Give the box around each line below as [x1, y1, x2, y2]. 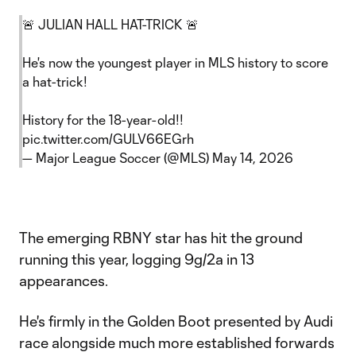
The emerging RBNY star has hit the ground [19, 229, 303, 246]
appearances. [19, 272, 111, 289]
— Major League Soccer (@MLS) [22, 150, 212, 165]
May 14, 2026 [212, 150, 293, 165]
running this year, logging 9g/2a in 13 [19, 250, 254, 268]
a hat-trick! [22, 74, 87, 89]
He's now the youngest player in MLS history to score [22, 55, 328, 70]
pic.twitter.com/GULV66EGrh [22, 131, 194, 146]
